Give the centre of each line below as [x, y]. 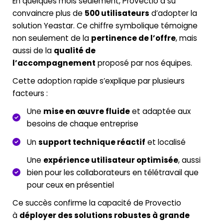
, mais [186, 38]
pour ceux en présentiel [70, 185]
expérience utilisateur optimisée [111, 160]
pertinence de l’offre [133, 38]
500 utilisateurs [117, 13]
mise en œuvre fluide [86, 111]
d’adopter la [173, 13]
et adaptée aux [160, 111]
